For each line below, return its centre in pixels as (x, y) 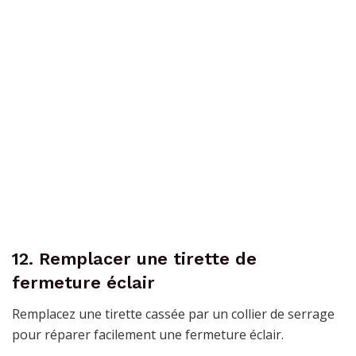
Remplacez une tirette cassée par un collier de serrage (173, 313)
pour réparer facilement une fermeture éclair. (148, 334)
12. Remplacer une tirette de (134, 259)
